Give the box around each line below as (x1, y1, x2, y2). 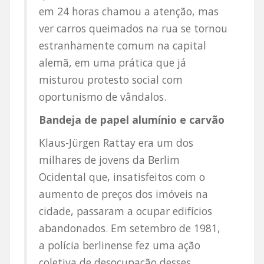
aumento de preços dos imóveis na (39, 187, 208, 201)
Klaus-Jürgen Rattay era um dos (39, 136, 193, 150)
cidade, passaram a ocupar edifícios (39, 204, 212, 218)
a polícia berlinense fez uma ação (39, 238, 200, 252)
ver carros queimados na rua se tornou (39, 21, 227, 35)
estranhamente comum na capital (39, 38, 206, 52)
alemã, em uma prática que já (39, 55, 186, 70)
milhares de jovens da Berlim (39, 153, 180, 167)
